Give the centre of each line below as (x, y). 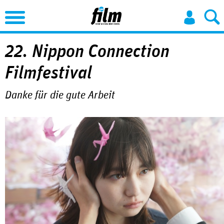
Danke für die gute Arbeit (60, 95)
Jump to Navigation (117, 9)
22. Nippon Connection (87, 51)
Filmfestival (48, 73)
